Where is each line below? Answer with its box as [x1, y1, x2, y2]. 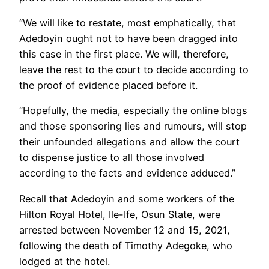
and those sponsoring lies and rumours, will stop [19, 120, 247, 133]
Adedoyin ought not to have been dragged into [19, 32, 238, 45]
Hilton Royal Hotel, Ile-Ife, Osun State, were [19, 208, 220, 220]
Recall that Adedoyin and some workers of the [19, 192, 234, 205]
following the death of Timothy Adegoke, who [19, 239, 232, 252]
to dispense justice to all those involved [19, 151, 204, 164]
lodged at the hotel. [19, 255, 110, 267]
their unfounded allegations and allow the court [19, 136, 240, 148]
